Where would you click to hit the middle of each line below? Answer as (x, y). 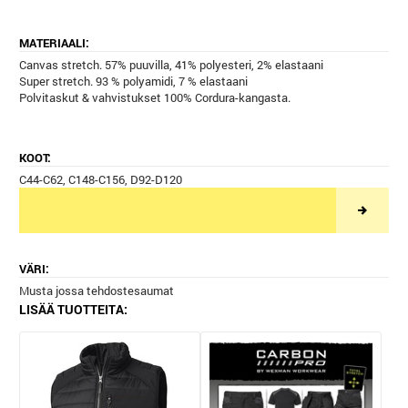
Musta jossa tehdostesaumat (97, 291)
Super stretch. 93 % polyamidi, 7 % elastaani (133, 82)
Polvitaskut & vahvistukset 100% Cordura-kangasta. (155, 98)
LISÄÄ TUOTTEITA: (73, 310)
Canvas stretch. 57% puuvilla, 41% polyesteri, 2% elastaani (171, 65)
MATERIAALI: (54, 43)
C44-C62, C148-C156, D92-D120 (101, 180)
